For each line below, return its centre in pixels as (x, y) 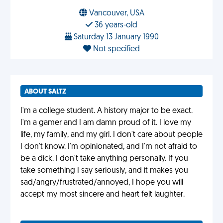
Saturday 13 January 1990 (115, 37)
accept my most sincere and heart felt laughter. (103, 195)
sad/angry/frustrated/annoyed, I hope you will (102, 183)
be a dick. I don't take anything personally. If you (104, 159)
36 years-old (115, 25)
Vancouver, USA (115, 13)
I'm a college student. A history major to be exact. (107, 111)
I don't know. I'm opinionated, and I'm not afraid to (109, 147)
